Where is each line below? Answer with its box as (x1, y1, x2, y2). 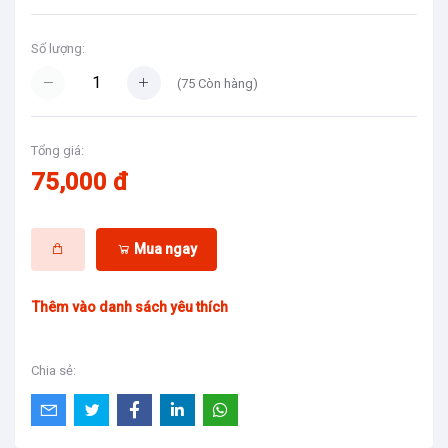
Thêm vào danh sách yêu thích (32, 299, 228, 316)
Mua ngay (130, 240, 197, 257)
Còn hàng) (195, 75, 258, 91)
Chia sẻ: (31, 362, 76, 378)
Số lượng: (31, 41, 85, 56)
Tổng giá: (31, 143, 84, 159)
